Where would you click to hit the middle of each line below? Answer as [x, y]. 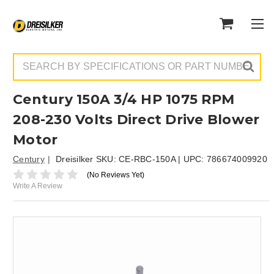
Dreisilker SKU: [87, 159]
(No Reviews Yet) [115, 175]
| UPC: [191, 159]
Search [27, 59]
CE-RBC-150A [147, 159]
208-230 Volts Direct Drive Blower [136, 120]
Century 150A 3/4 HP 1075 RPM [124, 99]
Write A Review [38, 186]
